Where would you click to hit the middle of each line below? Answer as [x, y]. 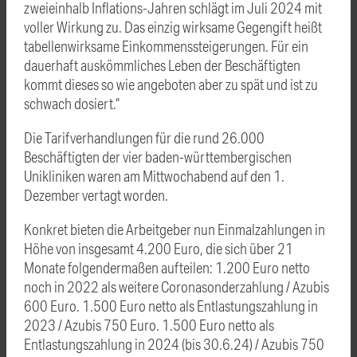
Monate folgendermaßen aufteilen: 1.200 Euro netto [167, 267]
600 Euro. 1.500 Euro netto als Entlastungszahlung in [171, 305]
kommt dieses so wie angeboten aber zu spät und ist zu [171, 84]
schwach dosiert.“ [72, 103]
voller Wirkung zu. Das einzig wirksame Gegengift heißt [173, 26]
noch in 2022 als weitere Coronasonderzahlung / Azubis [177, 286]
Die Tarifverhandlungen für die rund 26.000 [144, 137]
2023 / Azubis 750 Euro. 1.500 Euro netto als [149, 324]
